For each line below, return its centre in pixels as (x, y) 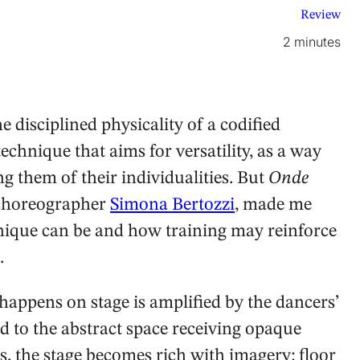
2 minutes (312, 41)
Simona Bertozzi (172, 205)
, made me (273, 205)
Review (321, 15)
